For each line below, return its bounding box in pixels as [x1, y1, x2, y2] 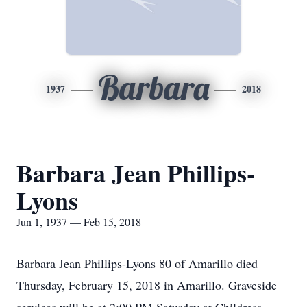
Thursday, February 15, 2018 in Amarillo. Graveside [16, 277, 277, 293]
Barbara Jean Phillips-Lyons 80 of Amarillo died [16, 255, 258, 271]
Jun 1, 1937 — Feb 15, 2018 [16, 214, 141, 229]
